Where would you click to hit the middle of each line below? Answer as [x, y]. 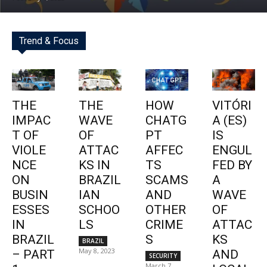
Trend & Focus [49, 41]
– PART [33, 254]
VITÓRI [232, 105]
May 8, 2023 [97, 250]
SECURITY [163, 255]
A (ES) [229, 120]
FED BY [232, 165]
